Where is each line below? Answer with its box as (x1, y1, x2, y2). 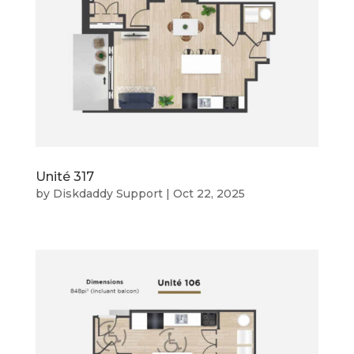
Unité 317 (35, 169, 94, 185)
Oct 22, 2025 (172, 186, 245, 201)
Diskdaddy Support (52, 186, 163, 201)
